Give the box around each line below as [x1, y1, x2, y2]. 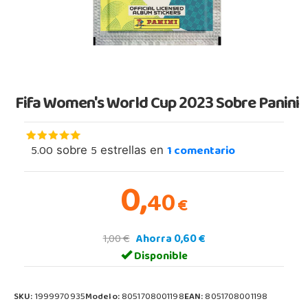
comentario [172, 140, 235, 164]
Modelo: [85, 288, 122, 307]
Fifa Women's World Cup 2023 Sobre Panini [14, 88, 299, 122]
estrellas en [97, 142, 167, 157]
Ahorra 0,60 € [135, 228, 206, 251]
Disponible [131, 245, 188, 268]
